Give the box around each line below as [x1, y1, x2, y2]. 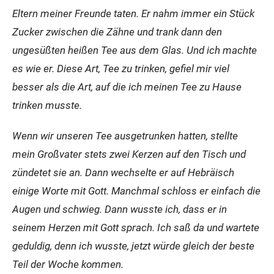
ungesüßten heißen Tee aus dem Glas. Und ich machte [12, 44, 257, 56]
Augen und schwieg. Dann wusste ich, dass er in [12, 203, 227, 215]
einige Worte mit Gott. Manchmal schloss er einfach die [12, 185, 261, 197]
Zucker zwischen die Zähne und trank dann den [12, 26, 222, 38]
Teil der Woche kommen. [12, 258, 124, 270]
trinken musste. [12, 99, 82, 111]
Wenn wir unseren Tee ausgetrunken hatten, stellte [12, 130, 238, 142]
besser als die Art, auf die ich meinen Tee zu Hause [12, 81, 242, 93]
